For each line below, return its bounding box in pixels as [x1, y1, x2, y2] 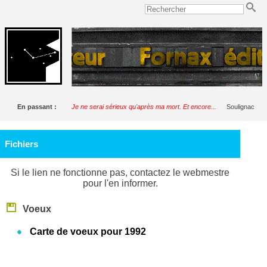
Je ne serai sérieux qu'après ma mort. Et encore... [72, 103, 216, 110]
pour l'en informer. [82, 178, 158, 188]
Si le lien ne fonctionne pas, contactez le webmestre [11, 167, 230, 178]
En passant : [17, 103, 60, 110]
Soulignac [226, 103, 254, 110]
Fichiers [4, 138, 38, 149]
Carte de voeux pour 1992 [30, 226, 147, 237]
